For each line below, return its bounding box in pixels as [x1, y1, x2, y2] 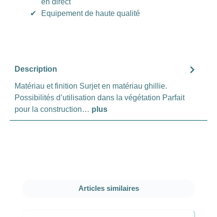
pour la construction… [15, 105, 92, 113]
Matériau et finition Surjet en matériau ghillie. [15, 81, 167, 90]
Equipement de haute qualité [41, 9, 140, 17]
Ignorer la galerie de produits [21, 180, 120, 189]
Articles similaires [78, 184, 139, 192]
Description [15, 65, 57, 74]
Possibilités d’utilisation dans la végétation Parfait [15, 93, 185, 102]
